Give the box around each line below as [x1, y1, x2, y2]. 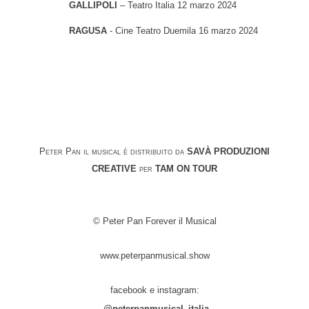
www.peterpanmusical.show [99, 250, 210, 261]
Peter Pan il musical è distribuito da [39, 147, 187, 157]
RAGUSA [68, 26, 107, 37]
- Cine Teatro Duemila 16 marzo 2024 [106, 26, 258, 37]
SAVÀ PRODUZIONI [187, 147, 270, 157]
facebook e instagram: [110, 285, 199, 295]
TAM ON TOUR [155, 164, 217, 175]
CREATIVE [92, 164, 137, 175]
